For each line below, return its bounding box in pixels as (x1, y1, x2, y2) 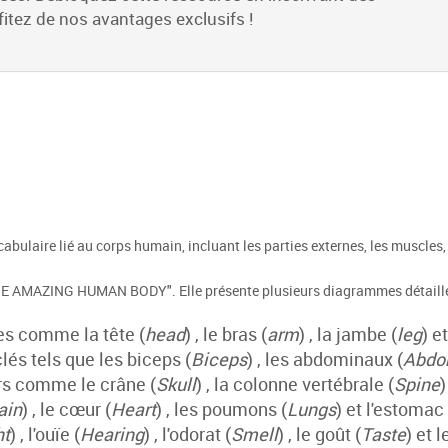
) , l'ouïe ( (10, 422, 80, 446)
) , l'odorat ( (144, 422, 231, 446)
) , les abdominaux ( (247, 347, 403, 371)
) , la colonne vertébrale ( (196, 372, 394, 396)
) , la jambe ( (299, 322, 397, 346)
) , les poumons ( (156, 397, 287, 421)
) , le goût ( (278, 422, 361, 446)
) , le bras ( (185, 322, 267, 346)
